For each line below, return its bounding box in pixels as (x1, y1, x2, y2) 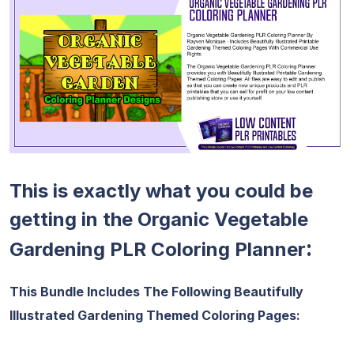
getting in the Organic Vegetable (9, 208, 308, 231)
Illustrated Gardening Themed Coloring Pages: (9, 307, 300, 323)
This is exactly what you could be (9, 179, 313, 202)
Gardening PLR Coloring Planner (9, 238, 306, 261)
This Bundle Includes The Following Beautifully (9, 284, 303, 299)
